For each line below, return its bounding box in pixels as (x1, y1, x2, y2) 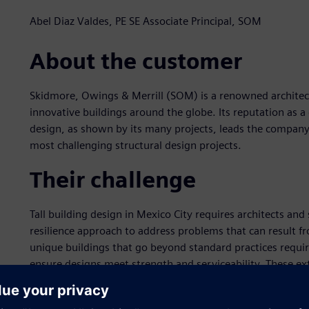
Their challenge (29, 166, 196, 194)
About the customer (29, 48, 242, 75)
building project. (29, 274, 109, 288)
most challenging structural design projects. (29, 139, 241, 152)
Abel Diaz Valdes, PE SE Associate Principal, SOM (29, 14, 261, 28)
